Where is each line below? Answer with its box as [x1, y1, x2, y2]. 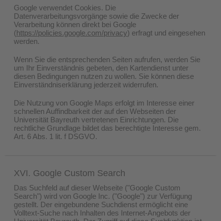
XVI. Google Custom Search [14, 168, 125, 178]
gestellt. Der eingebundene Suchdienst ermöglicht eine [14, 200, 188, 209]
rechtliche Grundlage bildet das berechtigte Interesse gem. [14, 123, 201, 132]
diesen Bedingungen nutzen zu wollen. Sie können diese [14, 72, 194, 80]
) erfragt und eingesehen [127, 28, 205, 37]
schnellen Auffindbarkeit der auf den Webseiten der [14, 107, 176, 115]
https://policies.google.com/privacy [16, 28, 127, 37]
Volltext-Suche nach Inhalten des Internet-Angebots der [14, 208, 190, 217]
